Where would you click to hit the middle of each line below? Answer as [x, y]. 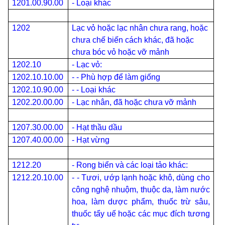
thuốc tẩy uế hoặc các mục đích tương [141, 214]
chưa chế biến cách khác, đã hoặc [133, 40]
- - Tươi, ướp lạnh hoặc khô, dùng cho [141, 178]
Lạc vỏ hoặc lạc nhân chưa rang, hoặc [140, 28]
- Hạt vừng [91, 140]
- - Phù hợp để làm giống [116, 77]
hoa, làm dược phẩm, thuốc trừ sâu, [141, 202]
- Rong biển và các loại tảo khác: [130, 165]
